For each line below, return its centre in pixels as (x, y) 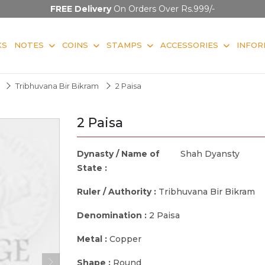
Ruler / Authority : (118, 191)
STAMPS (124, 45)
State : (93, 168)
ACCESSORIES (189, 45)
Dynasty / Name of (118, 153)
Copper (125, 239)
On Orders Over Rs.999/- (163, 9)
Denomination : (113, 215)
